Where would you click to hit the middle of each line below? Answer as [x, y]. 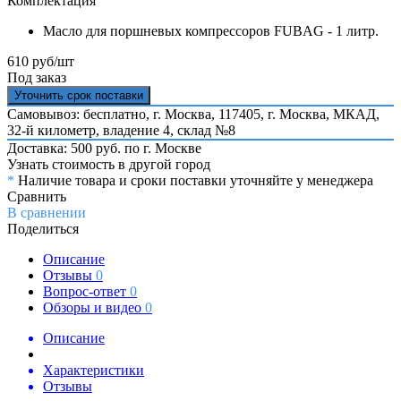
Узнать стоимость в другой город [109, 164]
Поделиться [43, 228]
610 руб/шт [41, 61]
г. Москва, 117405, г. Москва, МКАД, [266, 114]
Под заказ [37, 77]
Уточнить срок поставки [79, 95]
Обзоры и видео [94, 307]
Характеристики [94, 370]
